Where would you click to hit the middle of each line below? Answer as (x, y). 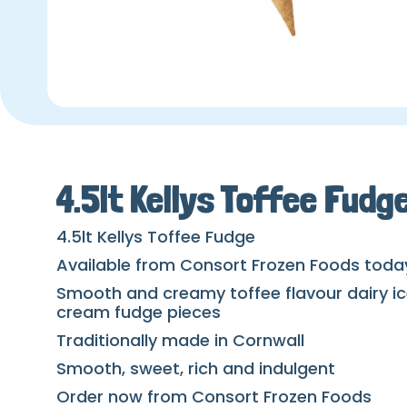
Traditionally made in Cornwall (180, 341)
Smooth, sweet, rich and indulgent (196, 369)
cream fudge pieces (139, 313)
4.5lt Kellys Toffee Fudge (156, 237)
